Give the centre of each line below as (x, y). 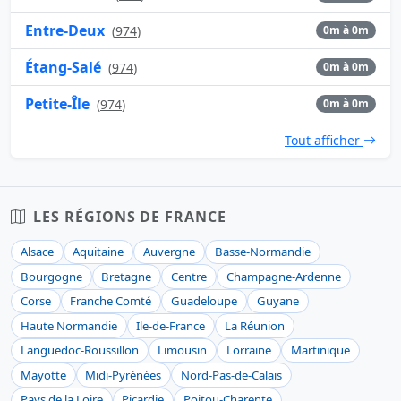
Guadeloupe (205, 301)
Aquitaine (98, 252)
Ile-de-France (171, 325)
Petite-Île (57, 103)
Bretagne (127, 276)
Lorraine (249, 350)
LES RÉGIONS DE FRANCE (130, 216)
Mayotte (43, 375)
